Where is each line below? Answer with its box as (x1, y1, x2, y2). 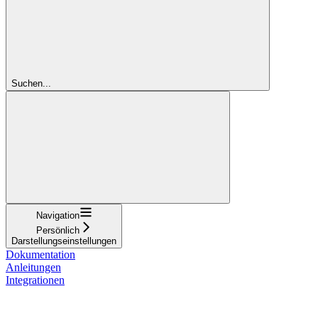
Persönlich (35, 224, 79, 236)
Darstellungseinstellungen (11, 235, 116, 246)
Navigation (35, 209, 79, 221)
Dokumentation (6, 248, 75, 261)
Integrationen (6, 273, 65, 286)
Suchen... (11, 77, 51, 89)
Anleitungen (6, 261, 61, 273)
